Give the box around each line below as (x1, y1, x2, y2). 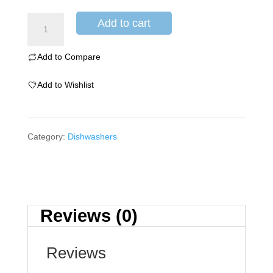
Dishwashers (67, 132, 117, 142)
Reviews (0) (40, 205, 138, 225)
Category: (27, 132, 68, 142)
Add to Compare (37, 52, 101, 62)
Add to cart (97, 17, 151, 30)
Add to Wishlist (37, 80, 94, 90)
